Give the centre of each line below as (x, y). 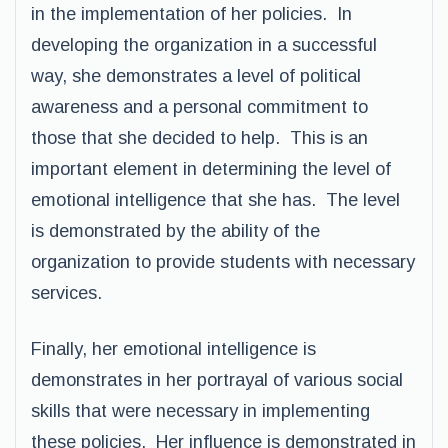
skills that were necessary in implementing (200, 411)
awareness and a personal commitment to (199, 107)
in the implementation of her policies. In (191, 14)
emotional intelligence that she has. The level (215, 200)
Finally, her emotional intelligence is (173, 349)
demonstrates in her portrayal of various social (217, 380)
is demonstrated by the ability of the (175, 231)
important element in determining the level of (211, 169)
